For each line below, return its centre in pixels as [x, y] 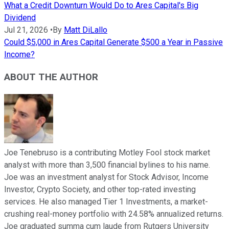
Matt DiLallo [86, 30]
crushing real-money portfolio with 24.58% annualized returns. [114, 214]
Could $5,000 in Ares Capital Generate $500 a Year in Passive [113, 42]
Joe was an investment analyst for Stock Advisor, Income [106, 177]
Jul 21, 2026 [26, 30]
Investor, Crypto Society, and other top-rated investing [100, 190]
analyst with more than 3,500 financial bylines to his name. [107, 165]
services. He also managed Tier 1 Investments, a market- [106, 202]
